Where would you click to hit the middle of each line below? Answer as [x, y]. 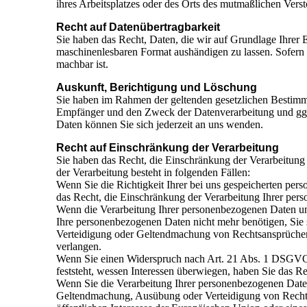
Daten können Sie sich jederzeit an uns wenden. [160, 125]
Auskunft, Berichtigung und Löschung [157, 88]
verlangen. [79, 247]
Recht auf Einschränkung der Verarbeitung [168, 148]
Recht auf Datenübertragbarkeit [138, 27]
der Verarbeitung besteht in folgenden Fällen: [153, 173]
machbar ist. [82, 64]
